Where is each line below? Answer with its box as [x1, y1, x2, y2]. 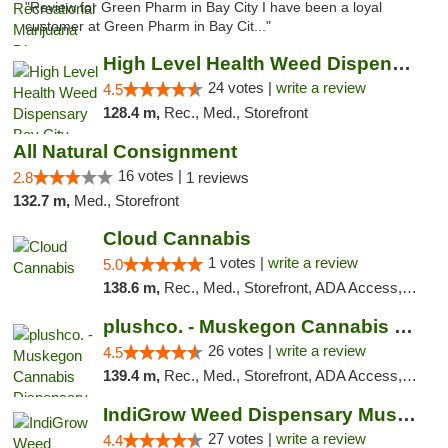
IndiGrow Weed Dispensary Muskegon [396, 404, 416, 425]
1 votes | [207, 254, 268, 271]
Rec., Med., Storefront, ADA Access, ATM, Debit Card [163, 279, 402, 296]
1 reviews [186, 169, 249, 186]
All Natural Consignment [13, 141, 237, 162]
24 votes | [207, 79, 276, 96]
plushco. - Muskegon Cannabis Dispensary [393, 316, 413, 337]
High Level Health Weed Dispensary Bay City [391, 53, 411, 74]
